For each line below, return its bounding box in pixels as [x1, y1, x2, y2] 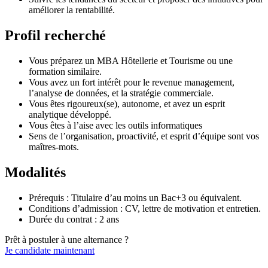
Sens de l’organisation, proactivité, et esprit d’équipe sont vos [29, 131, 259, 142]
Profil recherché [5, 28, 106, 44]
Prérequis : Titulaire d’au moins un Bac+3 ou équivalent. [29, 192, 242, 203]
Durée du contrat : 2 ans [29, 214, 119, 224]
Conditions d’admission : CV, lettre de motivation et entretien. [29, 203, 261, 214]
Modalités [5, 164, 66, 180]
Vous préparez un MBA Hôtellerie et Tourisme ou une [29, 56, 233, 66]
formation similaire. [29, 66, 102, 77]
